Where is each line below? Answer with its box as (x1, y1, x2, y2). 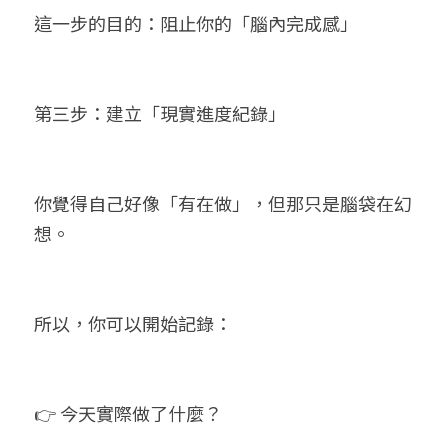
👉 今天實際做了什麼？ (34, 400, 222, 426)
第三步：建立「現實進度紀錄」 (34, 100, 286, 126)
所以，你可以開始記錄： (34, 310, 232, 336)
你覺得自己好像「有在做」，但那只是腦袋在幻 (34, 190, 412, 216)
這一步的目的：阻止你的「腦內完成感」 (34, 10, 358, 36)
